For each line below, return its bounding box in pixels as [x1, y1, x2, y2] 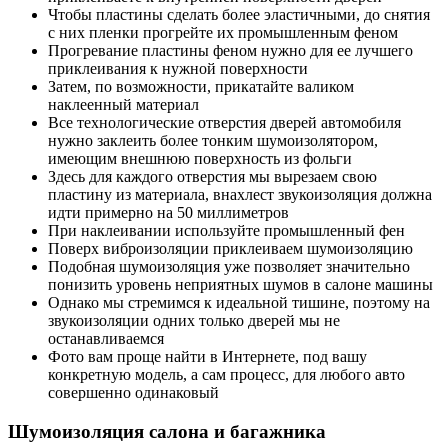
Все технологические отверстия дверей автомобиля [48, 114, 401, 132]
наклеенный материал [48, 96, 199, 114]
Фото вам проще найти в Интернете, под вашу [48, 348, 367, 366]
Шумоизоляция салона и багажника [8, 420, 326, 442]
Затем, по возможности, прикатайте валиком [48, 78, 354, 96]
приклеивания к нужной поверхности [48, 60, 308, 78]
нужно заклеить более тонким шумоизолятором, [48, 132, 378, 150]
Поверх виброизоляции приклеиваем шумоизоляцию [48, 240, 413, 258]
